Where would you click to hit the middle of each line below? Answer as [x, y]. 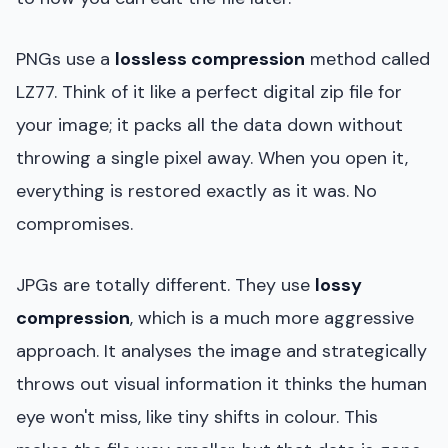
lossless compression [210, 58]
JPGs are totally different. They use [165, 284]
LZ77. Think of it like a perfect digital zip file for [209, 91]
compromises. [74, 223]
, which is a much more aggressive [272, 317]
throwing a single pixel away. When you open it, [212, 157]
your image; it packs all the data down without [209, 124]
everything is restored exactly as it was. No [196, 190]
